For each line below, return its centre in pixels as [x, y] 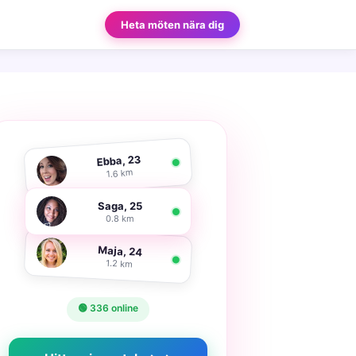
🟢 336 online [108, 308]
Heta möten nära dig [172, 25]
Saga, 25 [120, 205]
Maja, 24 [120, 250]
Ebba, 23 [119, 160]
